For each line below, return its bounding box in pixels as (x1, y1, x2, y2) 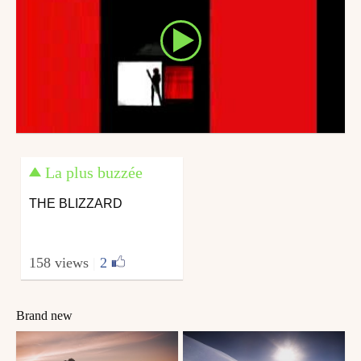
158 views (29, 254, 93, 271)
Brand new (16, 309, 73, 323)
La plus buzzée (45, 163, 143, 181)
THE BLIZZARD (29, 196, 123, 210)
